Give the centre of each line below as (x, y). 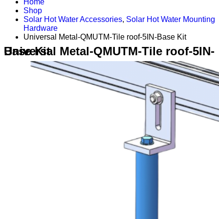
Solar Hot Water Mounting (171, 19)
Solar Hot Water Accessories (73, 19)
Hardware (41, 28)
